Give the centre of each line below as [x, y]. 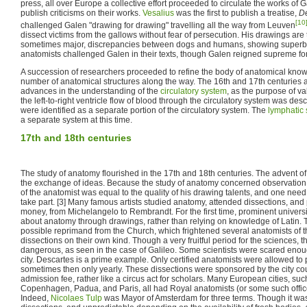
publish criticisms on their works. [82, 13]
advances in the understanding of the [90, 91]
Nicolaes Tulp [76, 298]
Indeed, [36, 298]
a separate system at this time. [76, 120]
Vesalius [158, 13]
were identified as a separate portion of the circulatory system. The [144, 110]
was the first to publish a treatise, [236, 13]
